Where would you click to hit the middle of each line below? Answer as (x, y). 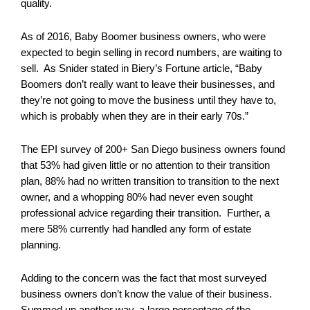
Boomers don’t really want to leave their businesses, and (148, 84)
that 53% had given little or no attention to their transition (145, 165)
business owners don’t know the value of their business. (148, 294)
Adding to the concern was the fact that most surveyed (144, 278)
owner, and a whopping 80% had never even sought (137, 197)
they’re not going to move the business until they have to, (148, 100)
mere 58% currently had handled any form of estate (136, 229)
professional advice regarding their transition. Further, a (145, 213)
